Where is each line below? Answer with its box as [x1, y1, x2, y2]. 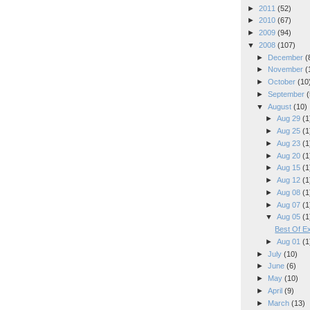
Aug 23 [277, 138, 302, 147]
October [267, 77, 298, 86]
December [267, 53, 305, 62]
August [267, 102, 293, 111]
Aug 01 [277, 237, 302, 246]
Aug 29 [277, 114, 302, 123]
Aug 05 [277, 212, 302, 221]
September [267, 89, 307, 98]
